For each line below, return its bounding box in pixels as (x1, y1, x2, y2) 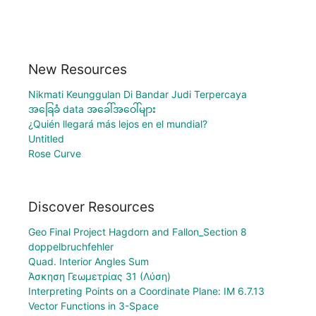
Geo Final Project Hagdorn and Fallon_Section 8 (28, 226, 247, 238)
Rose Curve (28, 147, 81, 159)
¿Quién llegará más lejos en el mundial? (28, 117, 207, 130)
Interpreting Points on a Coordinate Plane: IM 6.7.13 (28, 285, 265, 298)
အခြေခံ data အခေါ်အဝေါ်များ (28, 102, 156, 115)
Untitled (28, 132, 64, 145)
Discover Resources (28, 198, 154, 216)
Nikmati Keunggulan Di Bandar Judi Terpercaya (28, 87, 247, 100)
